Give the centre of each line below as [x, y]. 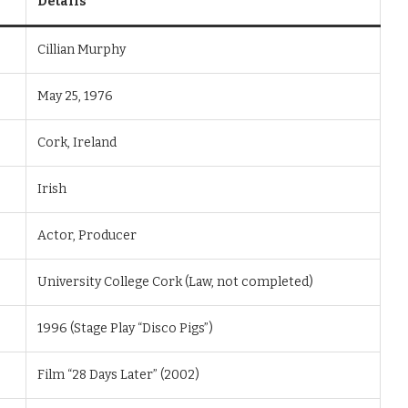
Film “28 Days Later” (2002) [118, 375]
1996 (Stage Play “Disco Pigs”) [125, 328]
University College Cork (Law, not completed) [175, 282]
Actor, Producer [87, 235]
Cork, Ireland [77, 143]
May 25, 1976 [75, 96]
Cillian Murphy [82, 50]
